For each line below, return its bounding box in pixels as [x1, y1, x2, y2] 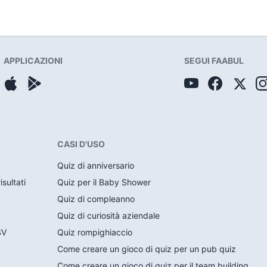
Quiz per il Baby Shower [57, 177, 151, 187]
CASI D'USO [57, 139, 105, 149]
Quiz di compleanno [57, 194, 135, 204]
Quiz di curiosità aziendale [57, 210, 160, 221]
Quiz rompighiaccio [57, 227, 132, 237]
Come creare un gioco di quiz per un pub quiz [57, 244, 236, 254]
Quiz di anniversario [57, 160, 134, 170]
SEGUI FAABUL [184, 55, 244, 66]
